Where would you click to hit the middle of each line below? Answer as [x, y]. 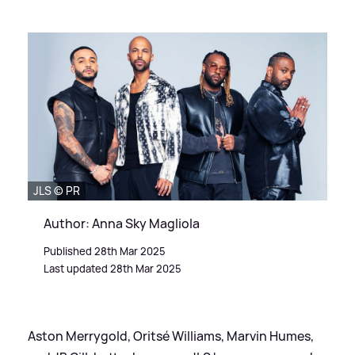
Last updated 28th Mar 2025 [113, 269]
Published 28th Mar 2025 [105, 252]
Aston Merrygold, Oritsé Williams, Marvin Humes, [171, 336]
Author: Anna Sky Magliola [122, 224]
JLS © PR [57, 191]
